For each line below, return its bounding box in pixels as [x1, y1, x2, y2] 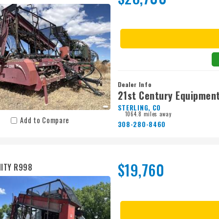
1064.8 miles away [125, 110, 172, 118]
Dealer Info [117, 80, 152, 89]
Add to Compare [20, 115, 70, 126]
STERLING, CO [117, 103, 161, 113]
